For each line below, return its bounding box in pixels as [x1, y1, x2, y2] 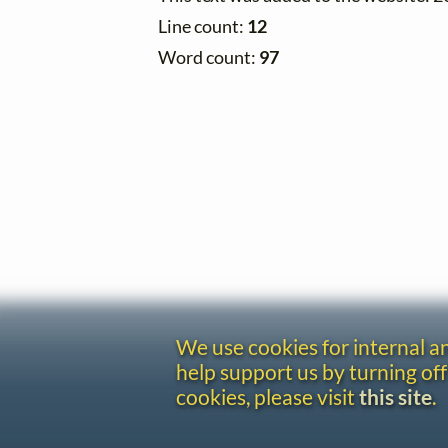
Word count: [158, 47, 259, 69]
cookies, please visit [176, 384, 359, 410]
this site [359, 384, 432, 410]
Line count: [158, 16, 247, 38]
